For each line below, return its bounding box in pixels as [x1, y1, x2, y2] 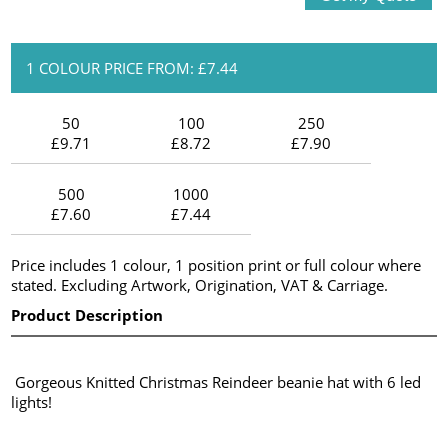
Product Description [11, 304, 164, 325]
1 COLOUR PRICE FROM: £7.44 [26, 57, 239, 78]
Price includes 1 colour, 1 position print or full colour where [11, 254, 422, 275]
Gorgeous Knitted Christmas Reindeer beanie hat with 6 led [11, 371, 422, 392]
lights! [11, 391, 53, 412]
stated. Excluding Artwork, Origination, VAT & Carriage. [11, 274, 389, 295]
